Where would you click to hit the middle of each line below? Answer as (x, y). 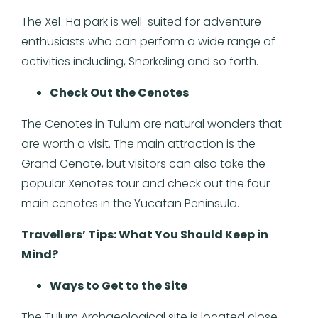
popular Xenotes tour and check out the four (146, 183)
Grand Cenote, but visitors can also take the (143, 163)
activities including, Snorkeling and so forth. (140, 61)
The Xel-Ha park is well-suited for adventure (141, 21)
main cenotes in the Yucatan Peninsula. (130, 203)
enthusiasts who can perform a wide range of (148, 41)
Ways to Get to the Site (120, 285)
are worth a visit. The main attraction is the (138, 143)
